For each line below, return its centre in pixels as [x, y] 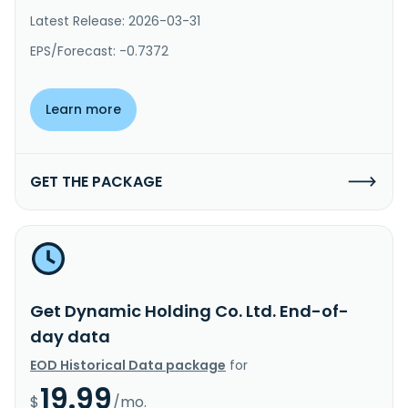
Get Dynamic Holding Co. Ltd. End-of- [189, 311]
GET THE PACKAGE [96, 181]
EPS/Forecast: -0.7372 [99, 51]
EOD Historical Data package [128, 365]
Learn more [83, 109]
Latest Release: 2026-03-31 [115, 20]
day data [70, 336]
